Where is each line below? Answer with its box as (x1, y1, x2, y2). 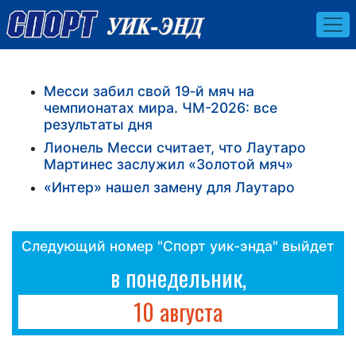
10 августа (133, 294, 222, 328)
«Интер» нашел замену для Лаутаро (44, 178, 295, 195)
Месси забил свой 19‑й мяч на (44, 82, 254, 99)
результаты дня (44, 115, 153, 133)
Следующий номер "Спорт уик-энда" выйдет (21, 237, 335, 254)
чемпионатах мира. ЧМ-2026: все (44, 99, 277, 116)
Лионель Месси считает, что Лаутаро (44, 138, 306, 156)
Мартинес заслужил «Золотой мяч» (44, 155, 293, 172)
